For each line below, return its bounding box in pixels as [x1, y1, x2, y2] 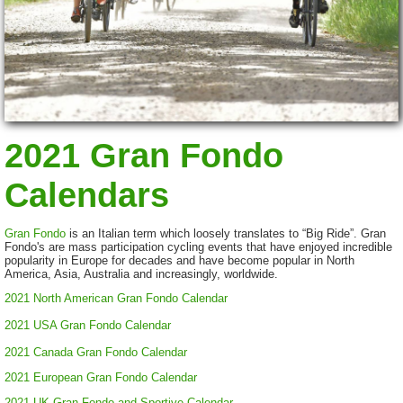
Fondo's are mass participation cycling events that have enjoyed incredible [4, 239, 392, 254]
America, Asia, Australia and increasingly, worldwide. [4, 266, 278, 281]
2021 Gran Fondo [4, 135, 283, 175]
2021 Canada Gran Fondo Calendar [4, 345, 187, 360]
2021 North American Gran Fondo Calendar [4, 291, 228, 306]
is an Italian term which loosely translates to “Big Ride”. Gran [66, 226, 386, 240]
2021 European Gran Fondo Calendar [4, 371, 197, 385]
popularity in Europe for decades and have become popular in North [4, 253, 354, 267]
